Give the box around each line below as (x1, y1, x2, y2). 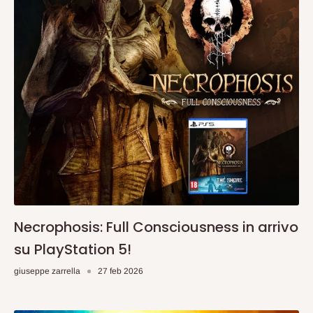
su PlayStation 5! (14, 240, 131, 260)
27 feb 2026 (98, 266, 143, 277)
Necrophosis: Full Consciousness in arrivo (14, 217, 298, 238)
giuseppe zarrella (14, 266, 80, 277)
